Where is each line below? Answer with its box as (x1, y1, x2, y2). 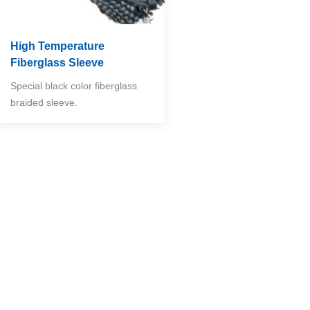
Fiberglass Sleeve (10, 57, 104, 69)
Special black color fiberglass (10, 80, 138, 92)
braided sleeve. (10, 97, 78, 109)
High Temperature (10, 40, 105, 53)
